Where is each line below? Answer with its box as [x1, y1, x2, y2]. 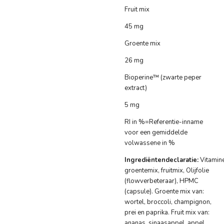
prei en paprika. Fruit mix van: [124, 208, 209, 217]
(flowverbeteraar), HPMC [124, 176, 198, 186]
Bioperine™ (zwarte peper [124, 73, 201, 82]
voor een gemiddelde [124, 128, 187, 137]
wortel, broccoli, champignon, [124, 197, 211, 207]
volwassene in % [124, 138, 175, 148]
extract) [124, 83, 147, 93]
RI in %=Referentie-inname [124, 117, 203, 127]
